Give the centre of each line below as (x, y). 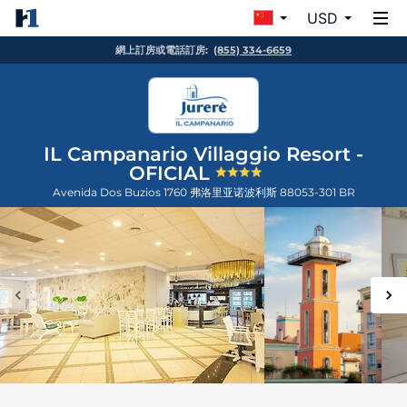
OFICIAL (172, 173)
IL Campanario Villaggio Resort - (203, 154)
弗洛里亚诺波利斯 (234, 192)
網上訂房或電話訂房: (162, 50)
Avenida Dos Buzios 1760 (121, 192)
